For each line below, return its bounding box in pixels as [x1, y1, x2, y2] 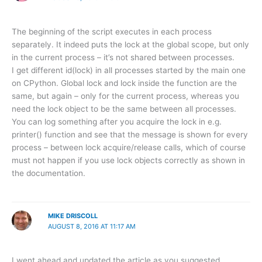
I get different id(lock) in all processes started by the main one [12, 65, 246, 75]
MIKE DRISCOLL [47, 211, 98, 220]
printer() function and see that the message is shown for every [12, 130, 248, 140]
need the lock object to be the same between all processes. [12, 104, 236, 114]
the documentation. [12, 168, 85, 178]
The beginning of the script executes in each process [12, 27, 212, 37]
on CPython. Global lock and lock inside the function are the [12, 78, 237, 88]
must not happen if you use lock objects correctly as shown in [12, 156, 245, 166]
